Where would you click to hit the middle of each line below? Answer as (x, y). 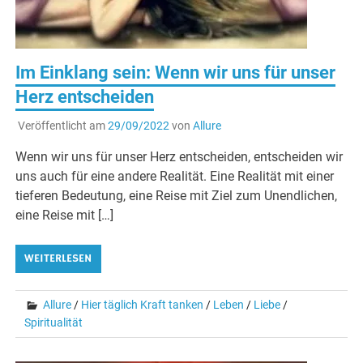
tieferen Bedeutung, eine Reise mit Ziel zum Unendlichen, (177, 196)
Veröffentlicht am (62, 126)
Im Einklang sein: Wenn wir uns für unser (176, 73)
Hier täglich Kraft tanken (143, 305)
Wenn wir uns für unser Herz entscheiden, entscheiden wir (179, 157)
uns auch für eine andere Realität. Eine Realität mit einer (175, 177)
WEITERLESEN (58, 259)
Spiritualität (54, 323)
